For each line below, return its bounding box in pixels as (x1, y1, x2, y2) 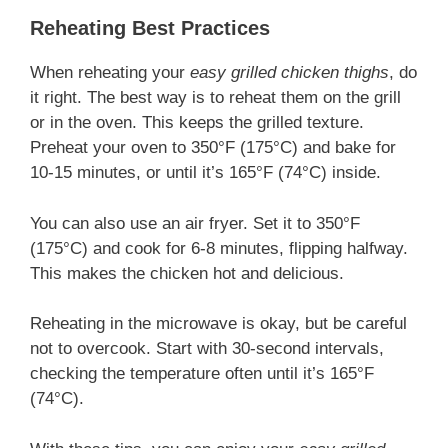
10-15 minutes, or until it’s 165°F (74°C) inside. (30, 163, 381, 183)
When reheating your (30, 63, 190, 83)
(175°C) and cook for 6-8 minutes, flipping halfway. (30, 238, 408, 258)
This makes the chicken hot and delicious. (30, 263, 344, 283)
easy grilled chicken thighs (190, 63, 389, 83)
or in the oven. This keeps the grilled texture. (30, 113, 364, 133)
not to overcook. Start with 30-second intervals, (30, 339, 384, 359)
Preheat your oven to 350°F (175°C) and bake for (30, 138, 396, 158)
